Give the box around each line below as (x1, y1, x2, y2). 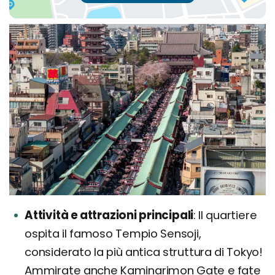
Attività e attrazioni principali (25, 207, 194, 223)
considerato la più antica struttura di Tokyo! (25, 244, 263, 260)
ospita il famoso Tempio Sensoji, (25, 226, 201, 242)
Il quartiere (195, 207, 257, 223)
